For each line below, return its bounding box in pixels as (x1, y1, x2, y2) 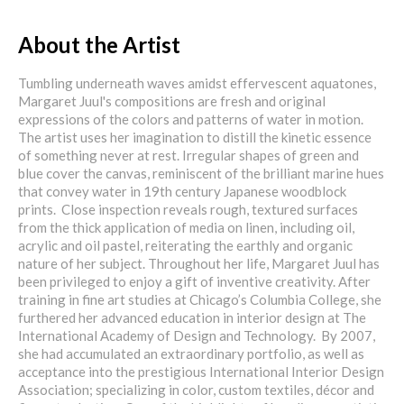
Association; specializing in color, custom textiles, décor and (18, 381, 374, 398)
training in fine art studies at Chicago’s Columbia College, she (18, 290, 381, 308)
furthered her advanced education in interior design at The (18, 308, 366, 326)
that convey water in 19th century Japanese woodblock (18, 182, 346, 199)
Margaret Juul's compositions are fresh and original (18, 92, 326, 109)
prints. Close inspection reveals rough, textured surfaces (18, 200, 358, 217)
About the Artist (18, 31, 180, 58)
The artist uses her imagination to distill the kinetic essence (18, 128, 372, 145)
